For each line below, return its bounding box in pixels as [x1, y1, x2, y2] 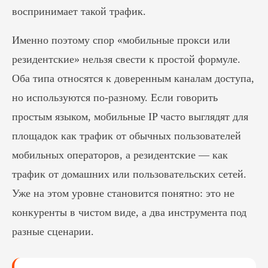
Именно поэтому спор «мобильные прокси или [12, 34, 230, 46]
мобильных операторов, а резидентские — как [12, 149, 228, 161]
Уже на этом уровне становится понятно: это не [12, 187, 234, 199]
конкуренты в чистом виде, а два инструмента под [12, 206, 246, 218]
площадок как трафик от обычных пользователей [12, 130, 241, 142]
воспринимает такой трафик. [12, 5, 146, 17]
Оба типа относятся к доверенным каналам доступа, [12, 72, 254, 84]
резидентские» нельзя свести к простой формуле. [12, 53, 240, 65]
